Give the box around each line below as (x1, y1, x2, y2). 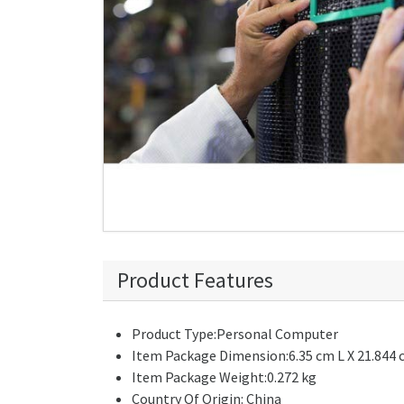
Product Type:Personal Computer (132, 324, 338, 343)
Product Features (117, 265, 273, 294)
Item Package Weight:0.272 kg (132, 367, 317, 386)
